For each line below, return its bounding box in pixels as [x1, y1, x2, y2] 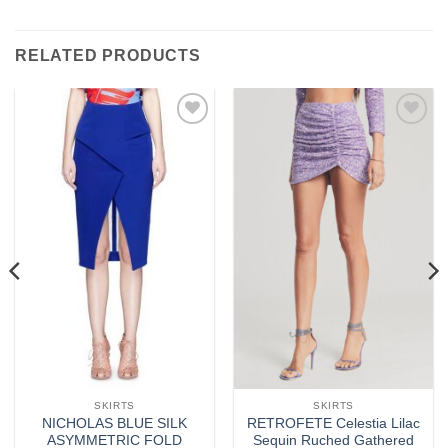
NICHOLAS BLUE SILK [42, 415, 187, 431]
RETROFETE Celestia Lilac [247, 415, 420, 431]
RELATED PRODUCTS [15, 47, 201, 65]
